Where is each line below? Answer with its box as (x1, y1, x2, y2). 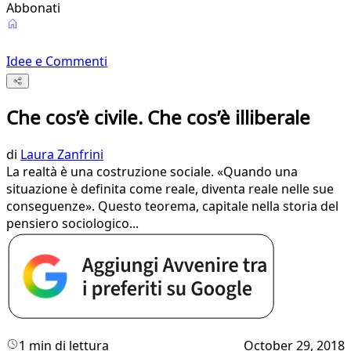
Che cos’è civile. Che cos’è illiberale (6, 104, 310, 131)
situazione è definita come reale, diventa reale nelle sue (6, 180, 334, 198)
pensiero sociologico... (6, 215, 139, 233)
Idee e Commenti (6, 52, 107, 70)
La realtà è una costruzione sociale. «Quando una (6, 163, 298, 181)
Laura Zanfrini (20, 146, 103, 164)
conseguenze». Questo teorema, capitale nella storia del (6, 197, 338, 215)
